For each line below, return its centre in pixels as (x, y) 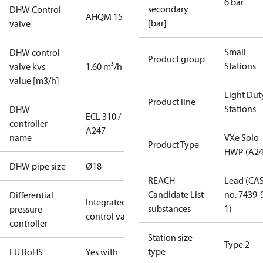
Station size (170, 237)
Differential (31, 195)
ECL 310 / (103, 116)
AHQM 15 (104, 16)
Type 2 (237, 244)
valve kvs (27, 66)
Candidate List (176, 194)
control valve (111, 216)
